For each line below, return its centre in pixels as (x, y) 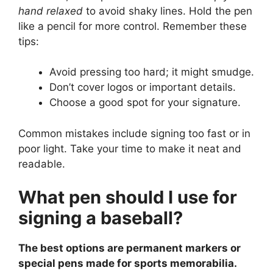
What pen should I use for (128, 197)
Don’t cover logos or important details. (143, 87)
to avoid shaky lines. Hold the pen (168, 11)
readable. (42, 164)
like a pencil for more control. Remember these (133, 26)
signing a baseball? (101, 218)
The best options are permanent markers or (129, 248)
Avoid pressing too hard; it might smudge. (152, 72)
